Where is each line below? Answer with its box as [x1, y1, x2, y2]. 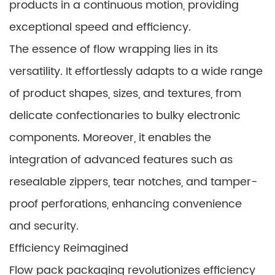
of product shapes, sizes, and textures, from [9, 85, 241, 103]
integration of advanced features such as [9, 151, 233, 169]
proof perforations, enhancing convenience [9, 195, 242, 213]
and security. [9, 217, 79, 235]
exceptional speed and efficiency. [9, 18, 191, 36]
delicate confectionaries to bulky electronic [9, 107, 241, 125]
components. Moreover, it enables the [9, 129, 211, 147]
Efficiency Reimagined [9, 239, 128, 257]
